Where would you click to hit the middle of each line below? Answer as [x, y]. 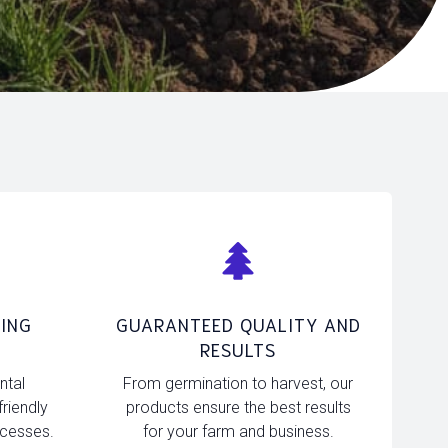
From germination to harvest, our [238, 383]
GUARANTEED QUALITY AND [238, 324]
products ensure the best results [238, 407]
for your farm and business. [238, 431]
